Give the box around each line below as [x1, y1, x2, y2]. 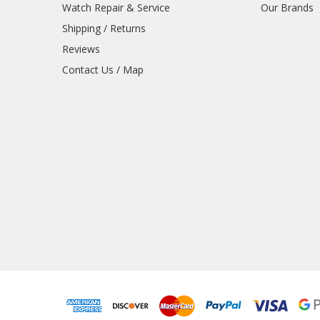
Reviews [61, 42, 100, 56]
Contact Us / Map [61, 63, 144, 77]
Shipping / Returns [61, 21, 146, 36]
